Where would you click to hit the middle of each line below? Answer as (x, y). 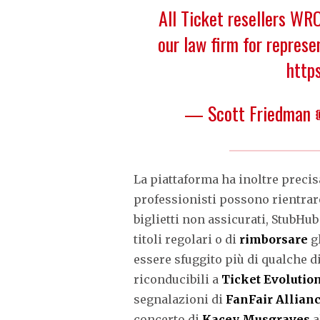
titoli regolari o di (186, 239)
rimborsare (275, 239)
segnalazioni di (180, 299)
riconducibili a (177, 279)
